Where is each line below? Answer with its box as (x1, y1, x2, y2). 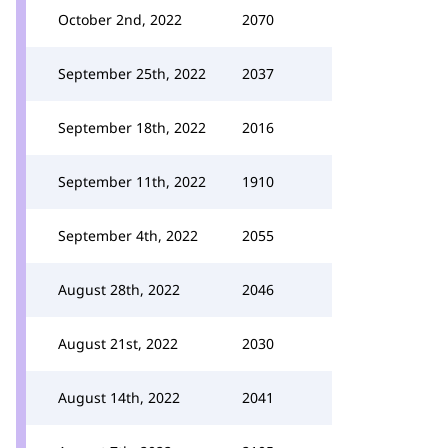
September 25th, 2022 (58, 64, 206, 83)
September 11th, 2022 (58, 172, 206, 191)
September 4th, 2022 (58, 226, 198, 245)
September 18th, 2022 (58, 118, 206, 137)
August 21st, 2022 (58, 334, 178, 353)
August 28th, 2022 (58, 280, 180, 299)
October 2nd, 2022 (58, 10, 182, 29)
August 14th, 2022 (58, 388, 180, 407)
